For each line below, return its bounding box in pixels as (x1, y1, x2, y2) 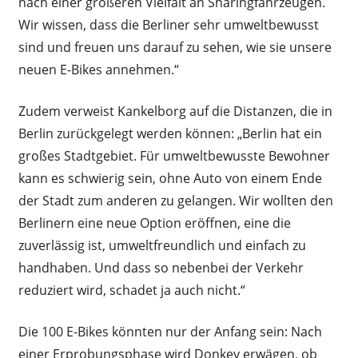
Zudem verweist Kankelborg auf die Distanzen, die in (18, 101, 332, 120)
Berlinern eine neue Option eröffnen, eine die (18, 213, 291, 232)
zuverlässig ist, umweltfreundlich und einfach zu (18, 236, 306, 254)
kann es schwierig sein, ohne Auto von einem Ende (18, 169, 322, 187)
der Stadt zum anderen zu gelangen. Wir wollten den (18, 191, 333, 209)
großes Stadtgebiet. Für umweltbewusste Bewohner (18, 146, 330, 165)
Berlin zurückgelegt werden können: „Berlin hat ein (18, 124, 322, 142)
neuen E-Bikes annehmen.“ (18, 60, 179, 78)
